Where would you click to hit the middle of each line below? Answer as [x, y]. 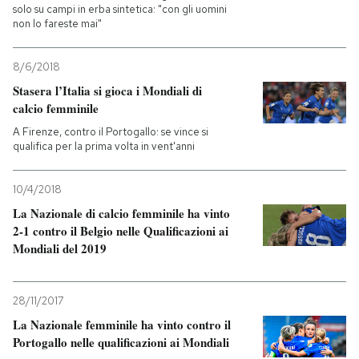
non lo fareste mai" [57, 24]
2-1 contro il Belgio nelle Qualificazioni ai [121, 231]
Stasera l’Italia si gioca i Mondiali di [107, 91]
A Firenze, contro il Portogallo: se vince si [111, 132]
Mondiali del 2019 [60, 248]
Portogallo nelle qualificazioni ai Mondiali [121, 342]
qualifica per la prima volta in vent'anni [104, 146]
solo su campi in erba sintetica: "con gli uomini [120, 9]
